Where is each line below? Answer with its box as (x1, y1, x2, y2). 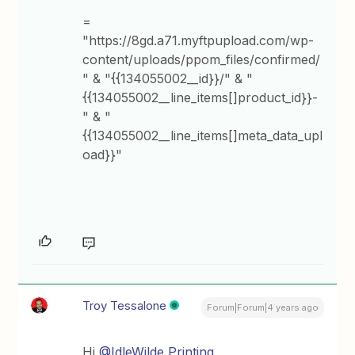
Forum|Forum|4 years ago (206, 302, 319, 313)
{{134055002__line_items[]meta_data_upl (82, 128, 323, 143)
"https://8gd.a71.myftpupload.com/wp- (82, 32, 315, 48)
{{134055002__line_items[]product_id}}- (82, 90, 319, 105)
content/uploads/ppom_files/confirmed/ (82, 52, 321, 67)
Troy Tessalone (82, 298, 167, 313)
